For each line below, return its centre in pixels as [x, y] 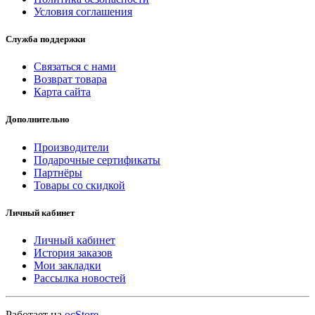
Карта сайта [62, 92]
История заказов [73, 252]
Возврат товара [70, 79]
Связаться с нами [75, 67]
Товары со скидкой [79, 185]
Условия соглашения [83, 11]
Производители [71, 147]
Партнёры [58, 172]
